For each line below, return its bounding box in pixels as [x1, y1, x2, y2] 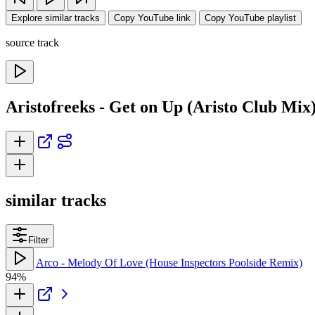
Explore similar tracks [11, 13, 100, 23]
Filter [28, 234, 49, 245]
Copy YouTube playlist [205, 13, 296, 23]
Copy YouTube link [114, 13, 191, 23]
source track [6, 37, 59, 49]
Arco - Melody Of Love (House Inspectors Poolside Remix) [36, 256, 302, 269]
